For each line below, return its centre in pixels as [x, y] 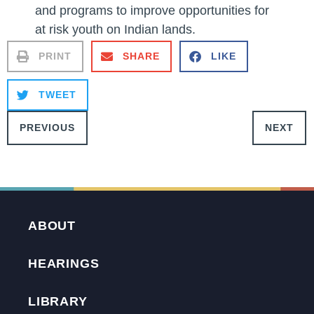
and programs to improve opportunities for [152, 11]
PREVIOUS [47, 127]
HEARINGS [64, 263]
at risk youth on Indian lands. [115, 30]
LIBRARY [58, 301]
